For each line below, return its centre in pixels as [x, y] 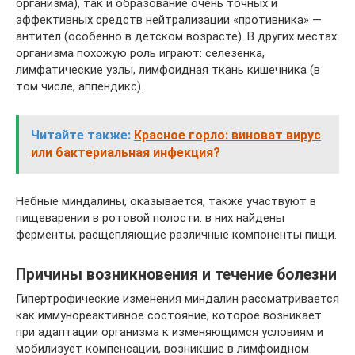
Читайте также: [81, 135]
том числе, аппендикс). [80, 86]
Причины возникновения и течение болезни [176, 275]
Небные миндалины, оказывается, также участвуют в [166, 201]
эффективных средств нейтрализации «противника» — [169, 20]
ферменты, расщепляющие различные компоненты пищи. [176, 235]
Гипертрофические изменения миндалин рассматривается [177, 299]
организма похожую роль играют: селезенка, [140, 53]
